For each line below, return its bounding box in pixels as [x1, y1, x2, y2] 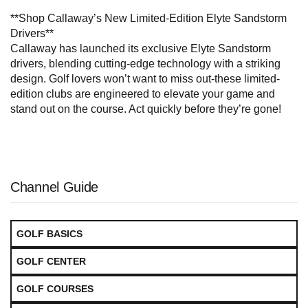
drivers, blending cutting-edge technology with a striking [10, 58, 280, 70]
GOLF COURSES [16, 283, 93, 295]
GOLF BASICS [16, 228, 82, 240]
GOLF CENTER [16, 256, 86, 267]
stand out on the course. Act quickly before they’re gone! [10, 103, 281, 115]
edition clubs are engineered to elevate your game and [10, 88, 275, 100]
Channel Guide [10, 179, 99, 195]
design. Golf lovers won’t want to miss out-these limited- [10, 73, 280, 85]
